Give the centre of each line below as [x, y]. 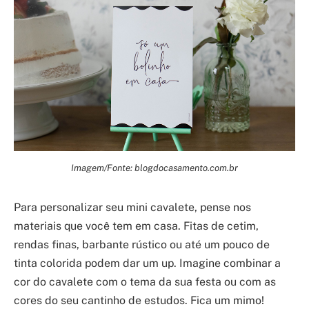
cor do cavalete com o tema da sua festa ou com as [145, 282]
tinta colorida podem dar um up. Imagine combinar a [147, 263]
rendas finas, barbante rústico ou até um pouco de [142, 245]
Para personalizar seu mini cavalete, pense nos [132, 208]
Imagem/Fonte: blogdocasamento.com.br [154, 168]
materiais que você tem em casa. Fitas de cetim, [136, 226]
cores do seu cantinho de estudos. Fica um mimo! [139, 301]
